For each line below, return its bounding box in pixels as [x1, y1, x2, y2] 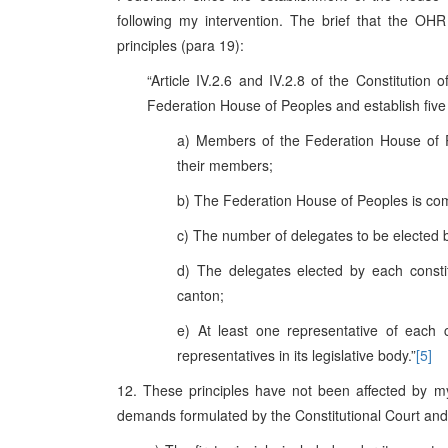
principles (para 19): [117, 35, 244, 55]
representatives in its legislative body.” [177, 345, 416, 365]
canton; [177, 285, 224, 305]
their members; [177, 155, 273, 175]
